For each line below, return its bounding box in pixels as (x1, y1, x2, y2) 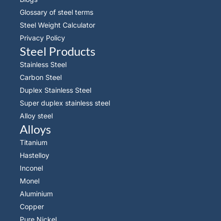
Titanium (20, 138, 47, 147)
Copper (20, 202, 44, 211)
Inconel (20, 164, 43, 172)
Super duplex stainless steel (20, 99, 110, 107)
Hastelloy (20, 151, 49, 159)
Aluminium (20, 189, 53, 198)
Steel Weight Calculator (20, 21, 95, 29)
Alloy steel (20, 111, 53, 120)
